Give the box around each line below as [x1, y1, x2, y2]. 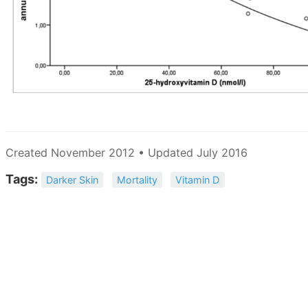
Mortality [116, 173, 157, 186]
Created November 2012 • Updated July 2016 [5, 145, 247, 159]
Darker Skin [46, 173, 99, 186]
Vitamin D [175, 173, 220, 186]
